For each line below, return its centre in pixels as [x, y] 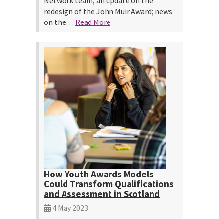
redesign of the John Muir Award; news [108, 11]
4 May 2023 [69, 208]
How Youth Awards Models [99, 174]
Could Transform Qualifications [109, 184]
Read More [93, 22]
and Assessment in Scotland [102, 194]
